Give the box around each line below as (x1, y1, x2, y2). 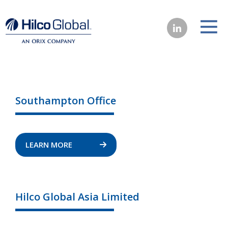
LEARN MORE (25, 139, 74, 150)
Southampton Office (15, 94, 116, 108)
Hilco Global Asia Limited (15, 190, 139, 204)
